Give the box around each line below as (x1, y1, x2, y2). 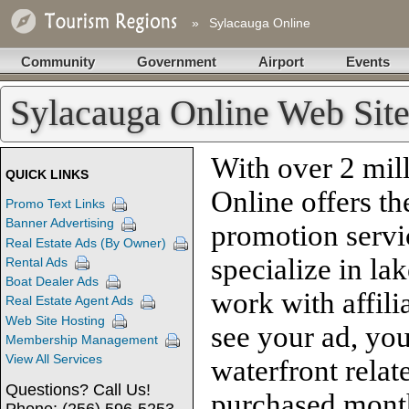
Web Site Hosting (5, 312, 105, 328)
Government (137, 54, 216, 69)
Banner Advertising (5, 215, 114, 231)
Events (346, 54, 390, 69)
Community (21, 54, 95, 69)
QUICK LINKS (5, 167, 89, 182)
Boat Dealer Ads (5, 274, 99, 289)
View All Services (5, 351, 102, 367)
